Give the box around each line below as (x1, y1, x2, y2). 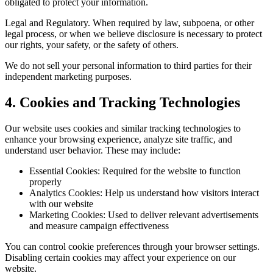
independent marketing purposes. (5, 71, 132, 82)
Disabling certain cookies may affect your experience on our (5, 252, 236, 263)
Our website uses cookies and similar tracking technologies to (5, 123, 241, 134)
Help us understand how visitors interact (102, 188, 259, 199)
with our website (29, 199, 93, 210)
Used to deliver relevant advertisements (105, 210, 258, 221)
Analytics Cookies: (29, 188, 102, 199)
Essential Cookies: (29, 166, 100, 177)
